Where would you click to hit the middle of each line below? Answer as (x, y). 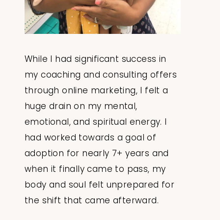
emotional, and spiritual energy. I (96, 122)
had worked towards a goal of (91, 137)
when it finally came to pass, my (95, 169)
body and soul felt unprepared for (100, 184)
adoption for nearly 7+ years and (97, 153)
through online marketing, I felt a (96, 90)
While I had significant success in (96, 59)
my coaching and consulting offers (101, 74)
